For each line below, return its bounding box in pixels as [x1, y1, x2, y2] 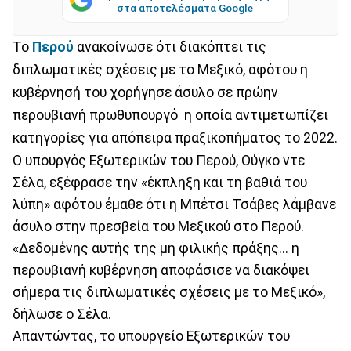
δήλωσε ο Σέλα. [13, 306, 111, 322]
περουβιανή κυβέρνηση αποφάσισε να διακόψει [13, 262, 309, 278]
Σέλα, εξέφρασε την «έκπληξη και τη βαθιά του [13, 174, 307, 190]
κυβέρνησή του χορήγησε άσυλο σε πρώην [13, 84, 278, 100]
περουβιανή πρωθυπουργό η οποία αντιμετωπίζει [13, 107, 328, 123]
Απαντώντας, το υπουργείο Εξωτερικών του [13, 327, 290, 344]
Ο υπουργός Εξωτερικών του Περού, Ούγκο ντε [13, 152, 305, 168]
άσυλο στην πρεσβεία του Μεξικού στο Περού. [13, 218, 304, 234]
